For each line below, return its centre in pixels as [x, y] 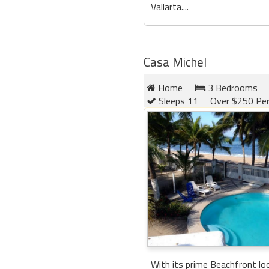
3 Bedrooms [231, 88]
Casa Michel [175, 62]
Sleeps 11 [177, 101]
